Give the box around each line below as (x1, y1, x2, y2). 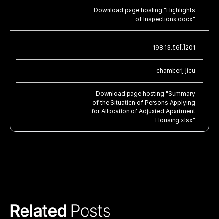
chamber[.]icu (156, 66, 195, 74)
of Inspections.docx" (135, 15, 195, 22)
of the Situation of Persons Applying (92, 98, 195, 106)
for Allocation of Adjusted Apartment (91, 107, 195, 115)
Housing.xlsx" (155, 116, 195, 124)
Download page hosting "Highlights (94, 6, 195, 14)
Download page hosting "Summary (96, 89, 195, 97)
